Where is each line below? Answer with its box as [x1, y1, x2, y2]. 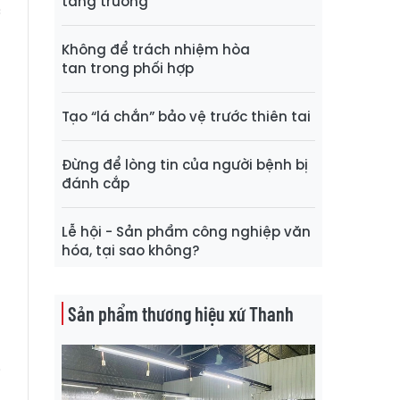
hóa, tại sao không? [62, 240, 200, 260]
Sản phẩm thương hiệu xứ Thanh [68, 301, 294, 325]
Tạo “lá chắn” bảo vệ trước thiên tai [62, 106, 311, 126]
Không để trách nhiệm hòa [62, 39, 250, 59]
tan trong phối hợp [62, 58, 194, 78]
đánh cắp [62, 173, 129, 193]
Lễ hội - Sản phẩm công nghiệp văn [62, 221, 311, 241]
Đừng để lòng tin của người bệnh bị [62, 154, 308, 174]
